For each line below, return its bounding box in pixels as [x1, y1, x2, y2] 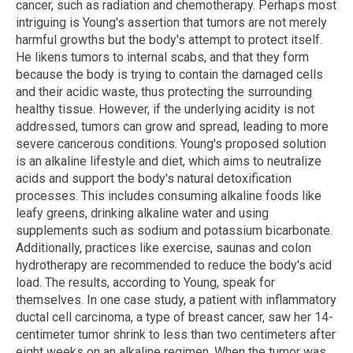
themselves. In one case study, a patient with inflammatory [16, 292, 336, 307]
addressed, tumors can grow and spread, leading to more [16, 118, 329, 134]
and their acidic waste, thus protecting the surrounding [16, 84, 312, 99]
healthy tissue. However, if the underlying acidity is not [16, 101, 314, 117]
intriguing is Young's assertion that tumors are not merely [16, 14, 327, 30]
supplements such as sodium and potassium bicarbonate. [16, 222, 333, 238]
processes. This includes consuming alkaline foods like [16, 188, 321, 203]
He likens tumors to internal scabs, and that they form [16, 49, 309, 65]
